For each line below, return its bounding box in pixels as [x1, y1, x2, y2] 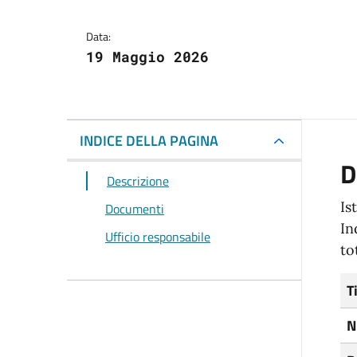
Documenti [105, 199, 164, 219]
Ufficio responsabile [105, 226, 210, 246]
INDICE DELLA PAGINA [80, 130, 218, 152]
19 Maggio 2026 [86, 47, 209, 67]
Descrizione [107, 171, 169, 191]
